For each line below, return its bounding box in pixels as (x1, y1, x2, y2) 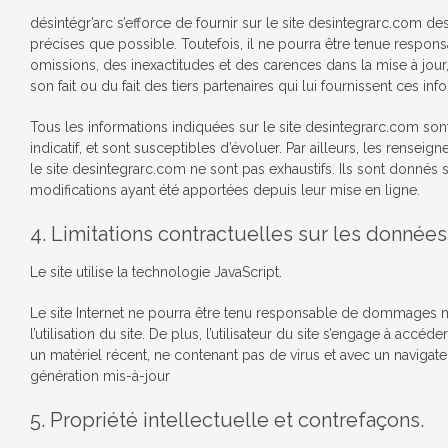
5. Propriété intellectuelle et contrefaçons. (30, 408, 424, 432)
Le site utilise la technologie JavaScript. (30, 264, 282, 280)
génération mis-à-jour (30, 368, 170, 384)
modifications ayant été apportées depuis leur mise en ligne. (30, 182, 420, 198)
